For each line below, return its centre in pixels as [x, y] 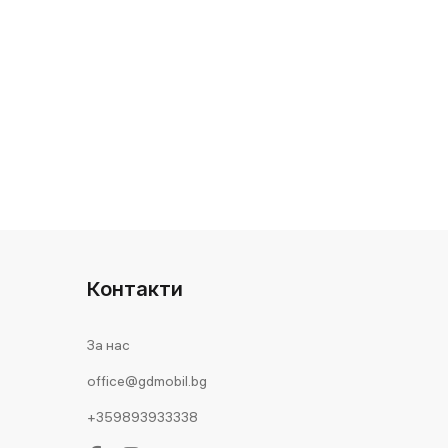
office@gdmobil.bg [147, 380]
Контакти [135, 288]
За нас [108, 344]
